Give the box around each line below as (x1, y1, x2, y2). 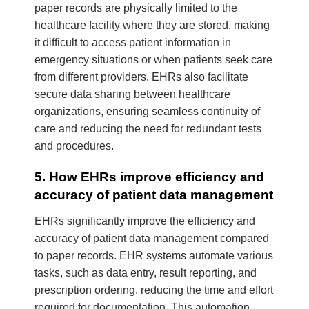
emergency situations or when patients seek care (34, 54, 272, 66)
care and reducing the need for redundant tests (34, 123, 261, 135)
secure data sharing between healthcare (34, 88, 230, 101)
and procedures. (34, 140, 114, 152)
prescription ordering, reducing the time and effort (34, 283, 273, 296)
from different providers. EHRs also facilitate (34, 71, 248, 83)
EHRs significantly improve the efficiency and (34, 215, 255, 227)
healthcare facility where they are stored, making (34, 19, 270, 32)
